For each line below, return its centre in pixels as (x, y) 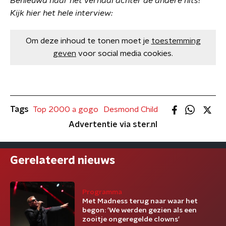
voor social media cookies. (126, 53)
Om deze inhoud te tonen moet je (87, 41)
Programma (102, 192)
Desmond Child (131, 109)
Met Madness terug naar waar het (140, 201)
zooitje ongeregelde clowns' (131, 219)
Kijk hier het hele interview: (62, 13)
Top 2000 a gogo (66, 109)
